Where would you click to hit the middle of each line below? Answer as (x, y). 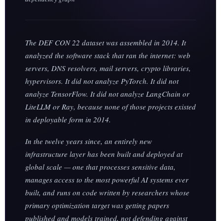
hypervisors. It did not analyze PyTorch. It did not (102, 81)
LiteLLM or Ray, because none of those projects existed (110, 107)
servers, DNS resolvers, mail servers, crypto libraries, (108, 68)
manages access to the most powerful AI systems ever (107, 180)
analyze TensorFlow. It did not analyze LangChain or (107, 94)
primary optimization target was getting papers (97, 205)
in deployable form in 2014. (68, 120)
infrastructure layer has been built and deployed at (104, 154)
